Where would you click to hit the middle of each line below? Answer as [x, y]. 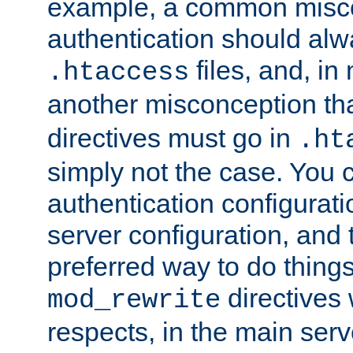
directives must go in [173, 138]
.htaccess [118, 73]
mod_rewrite [134, 301]
